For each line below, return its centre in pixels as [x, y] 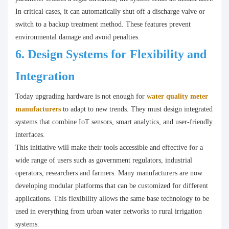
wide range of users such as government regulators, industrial [104, 161]
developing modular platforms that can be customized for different [112, 186]
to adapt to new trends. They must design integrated [137, 109]
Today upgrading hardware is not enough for [81, 97]
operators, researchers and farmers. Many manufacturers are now [109, 173]
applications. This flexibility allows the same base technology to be [112, 199]
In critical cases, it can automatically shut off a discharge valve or [110, 12]
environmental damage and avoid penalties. [78, 37]
